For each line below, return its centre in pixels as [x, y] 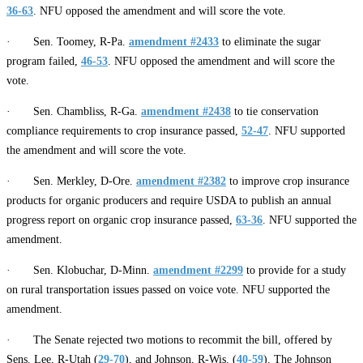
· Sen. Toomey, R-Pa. [68, 41]
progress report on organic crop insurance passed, [121, 220]
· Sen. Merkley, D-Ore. [71, 181]
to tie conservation [275, 111]
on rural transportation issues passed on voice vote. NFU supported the [168, 289]
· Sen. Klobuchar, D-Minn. [80, 270]
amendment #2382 [181, 181]
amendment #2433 [174, 41]
